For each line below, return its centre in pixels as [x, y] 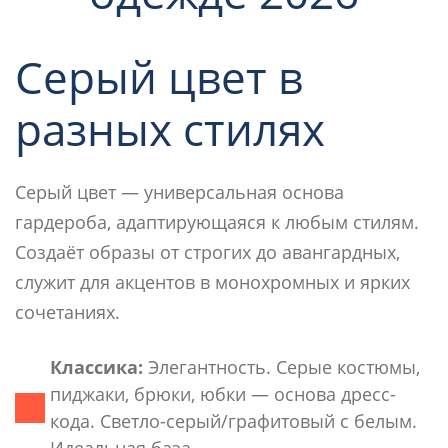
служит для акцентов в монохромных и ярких [212, 281]
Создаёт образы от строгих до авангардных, [207, 251]
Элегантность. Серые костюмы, [281, 366]
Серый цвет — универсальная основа [179, 191]
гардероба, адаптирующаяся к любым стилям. [217, 221]
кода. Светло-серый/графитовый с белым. [233, 420]
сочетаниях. [67, 311]
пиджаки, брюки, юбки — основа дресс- [223, 393]
